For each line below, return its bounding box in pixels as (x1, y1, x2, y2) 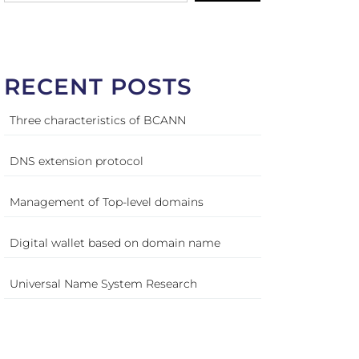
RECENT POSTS (3, 72, 192, 100)
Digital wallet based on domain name (9, 235, 220, 250)
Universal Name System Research (9, 276, 197, 291)
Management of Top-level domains (9, 194, 204, 209)
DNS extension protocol (9, 153, 143, 168)
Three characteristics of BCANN (9, 112, 186, 127)
